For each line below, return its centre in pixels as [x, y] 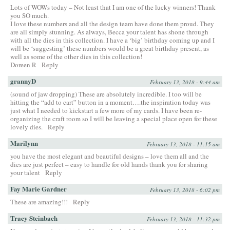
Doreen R [23, 64]
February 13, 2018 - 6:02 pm [185, 189]
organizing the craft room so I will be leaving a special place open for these [114, 118]
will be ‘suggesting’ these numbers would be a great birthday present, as [110, 48]
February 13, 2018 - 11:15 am [183, 144]
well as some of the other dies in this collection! [76, 56]
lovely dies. [26, 127]
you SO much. [30, 15]
